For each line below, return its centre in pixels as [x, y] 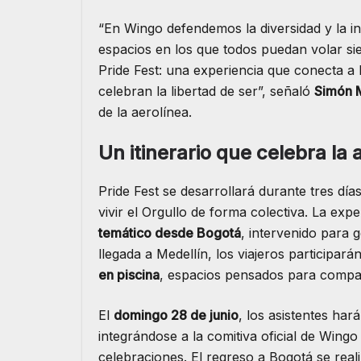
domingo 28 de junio [176, 315]
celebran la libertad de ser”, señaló [206, 91]
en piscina [129, 275]
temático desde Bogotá [170, 233]
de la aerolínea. [145, 112]
